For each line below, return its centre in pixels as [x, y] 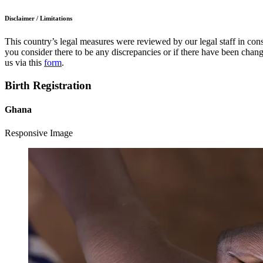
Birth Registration [48, 86]
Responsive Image [39, 133]
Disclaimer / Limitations [38, 18]
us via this [24, 63]
